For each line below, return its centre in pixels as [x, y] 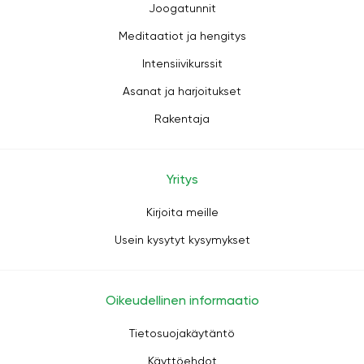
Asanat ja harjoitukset [182, 91]
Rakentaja [182, 119]
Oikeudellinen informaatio [182, 300]
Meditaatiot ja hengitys [182, 36]
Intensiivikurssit [182, 63]
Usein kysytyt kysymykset [182, 240]
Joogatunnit [182, 8]
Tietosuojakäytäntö [182, 333]
